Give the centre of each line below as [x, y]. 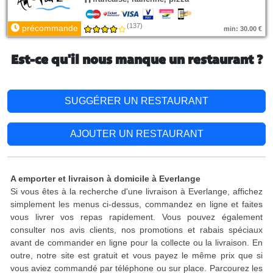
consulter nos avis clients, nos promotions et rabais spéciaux [136, 230]
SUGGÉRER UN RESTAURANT [136, 101]
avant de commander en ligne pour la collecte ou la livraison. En [136, 243]
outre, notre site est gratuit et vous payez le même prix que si [136, 255]
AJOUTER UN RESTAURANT [136, 134]
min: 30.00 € [243, 29]
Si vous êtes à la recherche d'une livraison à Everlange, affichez [136, 191]
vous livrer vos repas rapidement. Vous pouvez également [136, 217]
